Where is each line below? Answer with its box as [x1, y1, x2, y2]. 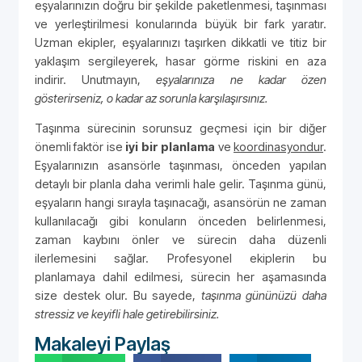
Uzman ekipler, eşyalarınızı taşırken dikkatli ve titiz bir [35, 35, 326, 49]
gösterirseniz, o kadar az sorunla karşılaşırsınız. [35, 90, 267, 105]
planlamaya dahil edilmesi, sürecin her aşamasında [35, 270, 326, 284]
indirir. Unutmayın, [35, 72, 157, 86]
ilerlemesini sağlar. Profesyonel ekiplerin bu [35, 251, 326, 266]
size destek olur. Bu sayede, [35, 288, 201, 303]
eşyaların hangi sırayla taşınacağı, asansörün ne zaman [35, 196, 326, 210]
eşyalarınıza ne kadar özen [156, 72, 327, 86]
